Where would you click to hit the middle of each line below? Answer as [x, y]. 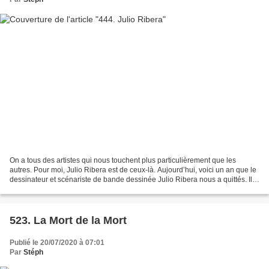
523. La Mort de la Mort [68, 220]
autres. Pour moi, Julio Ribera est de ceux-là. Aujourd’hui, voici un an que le [133, 170]
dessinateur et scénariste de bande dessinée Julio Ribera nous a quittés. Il [131, 179]
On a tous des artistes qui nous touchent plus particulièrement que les [123, 160]
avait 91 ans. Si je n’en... [49, 189]
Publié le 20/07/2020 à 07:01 [57, 242]
